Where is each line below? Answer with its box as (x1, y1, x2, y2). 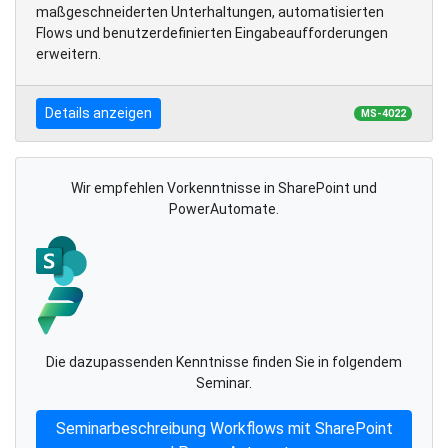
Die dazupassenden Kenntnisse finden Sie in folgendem (46, 353, 402, 370)
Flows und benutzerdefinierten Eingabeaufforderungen (36, 24, 388, 41)
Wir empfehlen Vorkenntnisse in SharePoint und (71, 179, 377, 196)
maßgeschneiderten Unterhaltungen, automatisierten (36, 3, 384, 20)
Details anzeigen (45, 104, 152, 121)
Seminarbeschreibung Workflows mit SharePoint (55, 418, 393, 438)
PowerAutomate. (169, 200, 279, 217)
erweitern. (36, 45, 101, 62)
